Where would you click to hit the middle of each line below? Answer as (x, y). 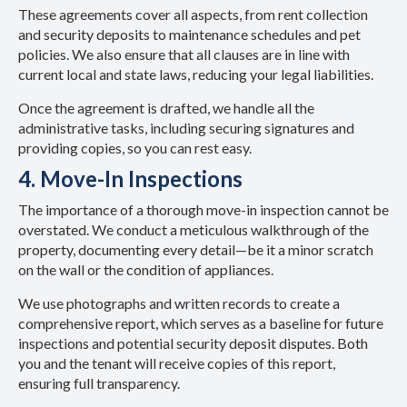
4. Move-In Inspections (130, 178)
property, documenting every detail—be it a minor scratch (196, 249)
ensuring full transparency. (100, 382)
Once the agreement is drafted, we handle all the (166, 107)
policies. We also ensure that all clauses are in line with (184, 54)
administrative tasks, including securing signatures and (186, 127)
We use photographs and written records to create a (179, 303)
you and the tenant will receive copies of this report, (177, 362)
